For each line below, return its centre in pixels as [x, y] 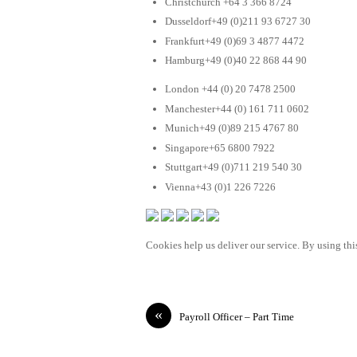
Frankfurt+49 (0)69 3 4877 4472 [235, 41]
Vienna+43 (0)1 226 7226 [220, 186]
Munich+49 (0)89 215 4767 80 [232, 128]
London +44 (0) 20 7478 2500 [230, 89]
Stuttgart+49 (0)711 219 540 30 [233, 167]
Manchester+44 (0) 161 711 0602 [237, 108]
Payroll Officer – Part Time [237, 316]
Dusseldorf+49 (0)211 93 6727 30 [238, 22]
